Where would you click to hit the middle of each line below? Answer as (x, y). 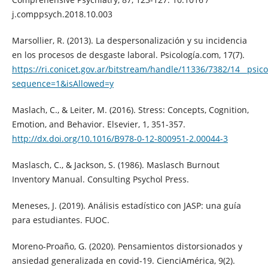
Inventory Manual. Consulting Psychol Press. (100, 179)
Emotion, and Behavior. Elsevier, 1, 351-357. (98, 124)
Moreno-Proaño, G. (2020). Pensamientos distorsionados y (127, 246)
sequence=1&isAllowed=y (63, 83)
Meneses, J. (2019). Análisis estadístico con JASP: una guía (126, 205)
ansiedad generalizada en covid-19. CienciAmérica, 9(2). (123, 260)
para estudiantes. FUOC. (60, 220)
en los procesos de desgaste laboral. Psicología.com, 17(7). (128, 54)
